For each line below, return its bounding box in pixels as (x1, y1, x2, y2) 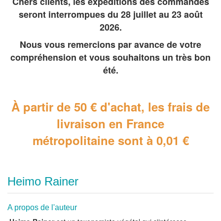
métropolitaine (32, 132, 114, 149)
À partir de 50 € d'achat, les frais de (11, 98, 210, 115)
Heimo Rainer (7, 175, 78, 188)
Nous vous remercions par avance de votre (20, 38, 201, 51)
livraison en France (57, 115, 164, 132)
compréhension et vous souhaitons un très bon (10, 51, 211, 64)
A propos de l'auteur (7, 203, 77, 212)
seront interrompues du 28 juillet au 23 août (18, 8, 203, 21)
